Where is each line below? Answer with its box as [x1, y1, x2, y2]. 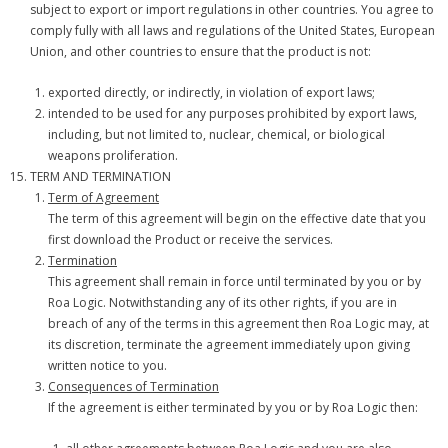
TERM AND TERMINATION [30, 168, 171, 185]
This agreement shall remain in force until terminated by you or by [48, 273, 421, 290]
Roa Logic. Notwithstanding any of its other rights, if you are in [48, 294, 397, 311]
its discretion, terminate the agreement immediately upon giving [48, 336, 410, 353]
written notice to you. [48, 357, 167, 374]
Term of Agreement [48, 189, 159, 206]
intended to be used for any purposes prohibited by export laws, [48, 105, 417, 122]
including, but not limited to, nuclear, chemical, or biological [48, 126, 385, 143]
